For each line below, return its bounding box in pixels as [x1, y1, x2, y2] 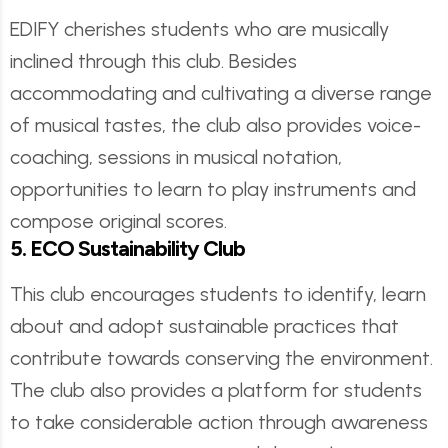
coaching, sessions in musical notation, [10, 145, 342, 169]
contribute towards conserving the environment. [10, 346, 433, 370]
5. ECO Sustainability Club [10, 235, 245, 261]
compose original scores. [10, 209, 227, 233]
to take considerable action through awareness [10, 410, 428, 434]
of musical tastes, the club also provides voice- [10, 113, 421, 137]
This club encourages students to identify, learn [10, 282, 426, 306]
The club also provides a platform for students [10, 378, 422, 402]
